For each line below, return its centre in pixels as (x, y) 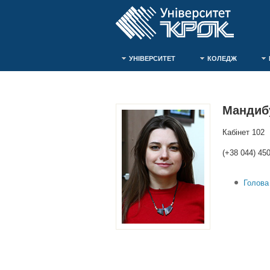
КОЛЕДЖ (222, 58)
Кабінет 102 (243, 132)
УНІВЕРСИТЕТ (152, 58)
